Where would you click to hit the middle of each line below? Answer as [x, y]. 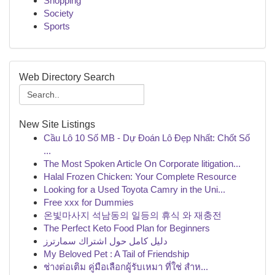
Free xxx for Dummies [89, 202]
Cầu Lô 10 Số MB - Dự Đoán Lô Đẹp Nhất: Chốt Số [147, 138]
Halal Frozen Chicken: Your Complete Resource [140, 176]
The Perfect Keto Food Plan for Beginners [127, 228]
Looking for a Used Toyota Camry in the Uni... [134, 189]
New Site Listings [57, 124]
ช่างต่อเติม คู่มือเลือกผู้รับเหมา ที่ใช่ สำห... [126, 267]
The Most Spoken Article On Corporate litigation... [142, 164]
